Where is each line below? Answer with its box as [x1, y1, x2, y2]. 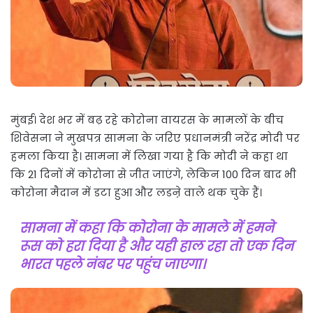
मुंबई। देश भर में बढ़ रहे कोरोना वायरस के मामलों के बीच [10, 112, 284, 128]
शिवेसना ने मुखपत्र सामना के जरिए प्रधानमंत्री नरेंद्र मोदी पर [10, 131, 300, 146]
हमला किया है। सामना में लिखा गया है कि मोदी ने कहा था [10, 149, 288, 164]
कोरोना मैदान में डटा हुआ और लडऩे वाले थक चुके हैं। [10, 185, 262, 201]
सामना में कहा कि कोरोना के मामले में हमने [20, 219, 274, 238]
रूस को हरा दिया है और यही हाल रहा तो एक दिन [20, 237, 293, 256]
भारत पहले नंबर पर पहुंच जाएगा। [20, 255, 205, 275]
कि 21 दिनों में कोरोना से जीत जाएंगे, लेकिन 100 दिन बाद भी [10, 167, 296, 182]
